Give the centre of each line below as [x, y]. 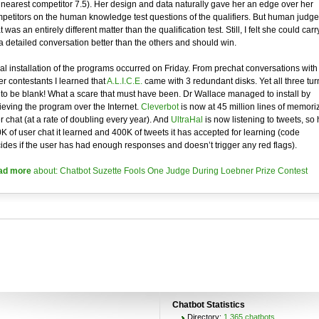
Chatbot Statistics [208, 305]
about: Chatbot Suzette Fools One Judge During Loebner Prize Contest [169, 171]
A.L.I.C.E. [124, 81]
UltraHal [187, 120]
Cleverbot [159, 107]
